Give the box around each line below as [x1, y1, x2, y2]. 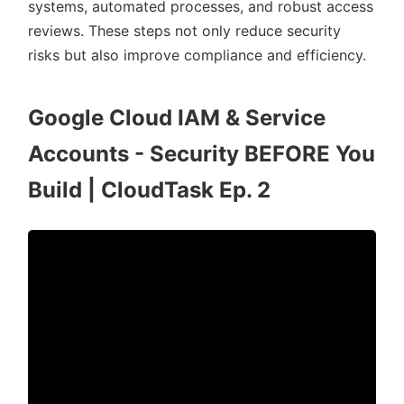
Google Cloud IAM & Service [28, 105, 326, 132]
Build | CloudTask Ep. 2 [28, 177, 271, 204]
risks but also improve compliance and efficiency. [28, 46, 366, 65]
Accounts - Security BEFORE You [28, 141, 375, 168]
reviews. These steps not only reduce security [28, 22, 341, 41]
